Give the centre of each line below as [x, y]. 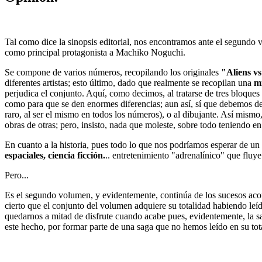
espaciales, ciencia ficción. [55, 155]
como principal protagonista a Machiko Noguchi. [95, 52]
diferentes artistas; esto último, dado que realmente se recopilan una [129, 82]
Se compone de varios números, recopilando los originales [113, 72]
